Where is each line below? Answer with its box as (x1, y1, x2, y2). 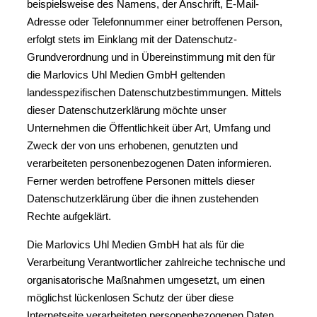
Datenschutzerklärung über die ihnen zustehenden (27, 192, 258, 204)
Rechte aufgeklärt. (27, 210, 111, 222)
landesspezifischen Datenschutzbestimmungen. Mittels (27, 86, 282, 98)
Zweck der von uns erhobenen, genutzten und (27, 139, 238, 151)
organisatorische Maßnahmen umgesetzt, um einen (27, 274, 265, 286)
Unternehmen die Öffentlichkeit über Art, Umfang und (27, 122, 270, 134)
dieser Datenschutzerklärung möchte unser (27, 104, 226, 116)
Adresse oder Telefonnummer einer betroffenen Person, (27, 16, 282, 28)
